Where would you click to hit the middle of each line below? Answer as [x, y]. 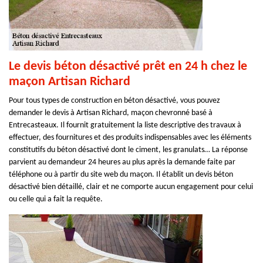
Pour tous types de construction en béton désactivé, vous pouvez [114, 101]
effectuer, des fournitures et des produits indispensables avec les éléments [130, 138]
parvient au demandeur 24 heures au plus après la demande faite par [122, 162]
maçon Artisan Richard [70, 82]
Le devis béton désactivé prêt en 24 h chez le [128, 67]
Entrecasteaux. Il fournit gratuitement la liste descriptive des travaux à [125, 125]
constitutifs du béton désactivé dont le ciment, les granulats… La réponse [128, 150]
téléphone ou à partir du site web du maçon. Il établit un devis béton [121, 175]
